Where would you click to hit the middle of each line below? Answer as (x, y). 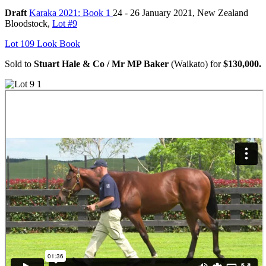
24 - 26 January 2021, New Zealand (180, 12)
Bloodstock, (28, 23)
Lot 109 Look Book (42, 43)
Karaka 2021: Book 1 (71, 12)
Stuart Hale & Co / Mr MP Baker (101, 64)
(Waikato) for (196, 64)
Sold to (19, 64)
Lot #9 (65, 23)
